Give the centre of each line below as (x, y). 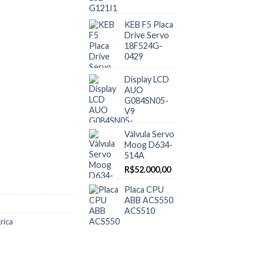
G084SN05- (146, 100)
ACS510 (140, 211)
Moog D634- (148, 145)
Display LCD (147, 79)
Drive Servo (147, 35)
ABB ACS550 (149, 200)
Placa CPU (144, 189)
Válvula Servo (149, 134)
